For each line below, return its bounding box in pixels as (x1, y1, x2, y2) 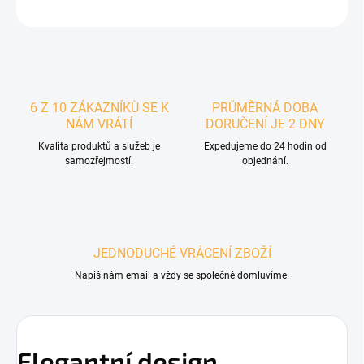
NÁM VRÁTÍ (66, 116, 132, 132)
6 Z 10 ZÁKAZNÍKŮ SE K (29, 100, 169, 116)
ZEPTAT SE (40, 4, 88, 16)
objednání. (241, 155, 288, 167)
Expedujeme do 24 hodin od (203, 141, 327, 153)
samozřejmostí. (65, 155, 133, 167)
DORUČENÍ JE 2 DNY (205, 116, 325, 132)
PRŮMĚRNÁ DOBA (212, 100, 318, 116)
